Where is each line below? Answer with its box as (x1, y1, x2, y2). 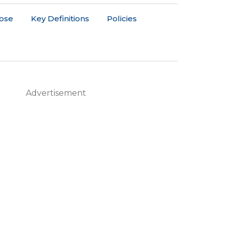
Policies (107, 14, 137, 24)
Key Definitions (31, 14, 89, 24)
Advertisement (26, 88, 86, 98)
